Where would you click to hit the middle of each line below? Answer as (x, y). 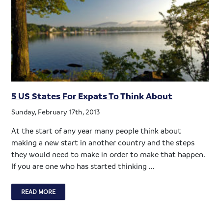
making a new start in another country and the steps (103, 142)
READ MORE (39, 191)
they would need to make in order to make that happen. (108, 154)
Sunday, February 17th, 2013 (56, 111)
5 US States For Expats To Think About (92, 96)
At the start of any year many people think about (96, 130)
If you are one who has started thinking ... (83, 166)
